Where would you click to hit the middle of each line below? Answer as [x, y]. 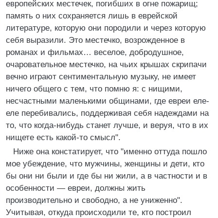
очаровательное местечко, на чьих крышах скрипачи [106, 64]
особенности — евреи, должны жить [76, 188]
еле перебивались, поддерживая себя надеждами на [107, 113]
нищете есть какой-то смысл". [63, 137]
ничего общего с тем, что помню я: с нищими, [94, 89]
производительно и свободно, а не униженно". [94, 200]
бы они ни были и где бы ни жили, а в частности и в [107, 176]
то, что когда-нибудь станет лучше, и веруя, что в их [107, 125]
